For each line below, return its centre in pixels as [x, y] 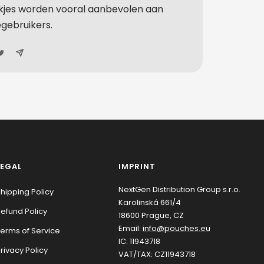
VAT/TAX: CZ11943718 [157, 255]
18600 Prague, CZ [151, 216]
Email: [131, 229]
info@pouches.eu [176, 229]
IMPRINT [137, 167]
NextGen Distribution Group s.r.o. [179, 190]
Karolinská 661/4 [150, 203]
